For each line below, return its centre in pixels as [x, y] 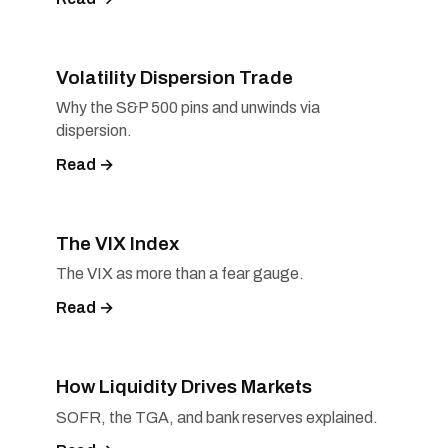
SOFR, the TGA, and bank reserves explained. [217, 417]
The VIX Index [117, 243]
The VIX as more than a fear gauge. [180, 274]
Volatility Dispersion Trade [174, 77]
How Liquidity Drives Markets [184, 386]
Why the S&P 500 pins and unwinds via [188, 108]
